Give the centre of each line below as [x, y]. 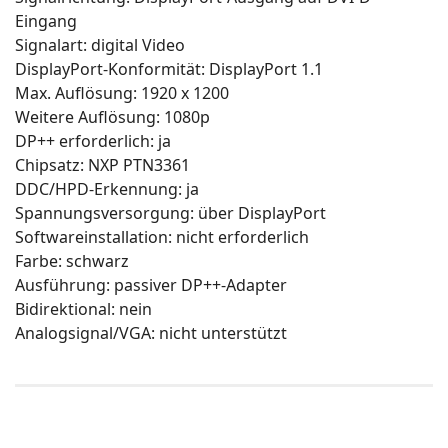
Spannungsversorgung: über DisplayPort [170, 213]
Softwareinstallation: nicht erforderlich [162, 237]
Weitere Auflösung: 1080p [112, 117]
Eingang [46, 21]
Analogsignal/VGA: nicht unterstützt [151, 333]
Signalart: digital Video [100, 45]
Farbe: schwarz [72, 261]
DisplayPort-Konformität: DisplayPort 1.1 [169, 69]
